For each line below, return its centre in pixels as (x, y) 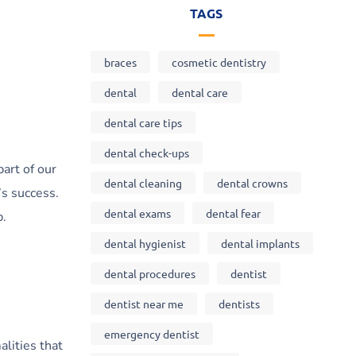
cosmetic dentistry (219, 62)
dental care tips (143, 122)
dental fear (233, 213)
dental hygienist (145, 243)
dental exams (137, 213)
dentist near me (143, 303)
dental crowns (252, 182)
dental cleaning (143, 182)
